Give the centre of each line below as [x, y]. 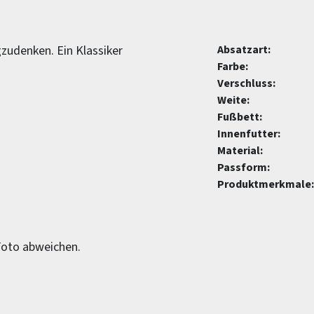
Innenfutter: [249, 134]
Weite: [233, 100]
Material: [240, 151]
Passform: [244, 168]
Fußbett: [240, 117]
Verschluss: [246, 83]
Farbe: [233, 67]
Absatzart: [244, 50]
